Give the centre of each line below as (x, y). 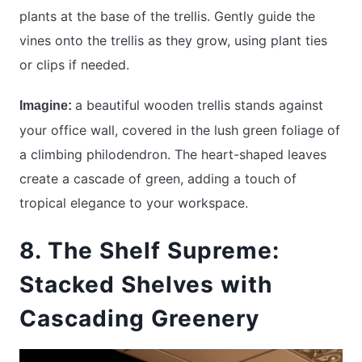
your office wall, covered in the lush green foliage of (180, 130)
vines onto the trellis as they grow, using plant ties (173, 40)
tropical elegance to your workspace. (134, 202)
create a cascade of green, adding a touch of (158, 178)
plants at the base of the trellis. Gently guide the (167, 16)
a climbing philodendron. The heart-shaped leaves (173, 154)
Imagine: (47, 105)
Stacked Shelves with (146, 285)
